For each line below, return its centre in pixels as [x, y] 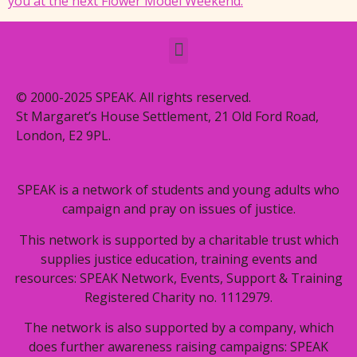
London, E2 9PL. [63, 135]
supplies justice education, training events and [178, 259]
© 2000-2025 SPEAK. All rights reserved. [133, 97]
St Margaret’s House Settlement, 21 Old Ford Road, [167, 116]
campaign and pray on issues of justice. [178, 209]
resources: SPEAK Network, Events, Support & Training [178, 278]
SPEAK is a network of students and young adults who [178, 190]
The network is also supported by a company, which [178, 328]
